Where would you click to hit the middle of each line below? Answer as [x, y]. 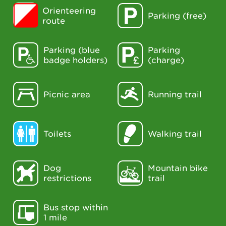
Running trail [175, 94]
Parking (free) [177, 16]
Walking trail [175, 134]
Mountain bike [178, 168]
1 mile [55, 217]
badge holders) [75, 60]
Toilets [57, 134]
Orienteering [69, 11]
